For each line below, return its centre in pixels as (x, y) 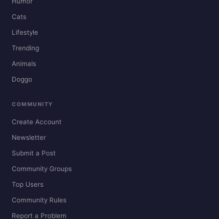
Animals (24, 64)
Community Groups (42, 169)
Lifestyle (25, 33)
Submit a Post (34, 153)
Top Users (28, 185)
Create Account (37, 122)
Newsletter (29, 138)
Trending (25, 48)
